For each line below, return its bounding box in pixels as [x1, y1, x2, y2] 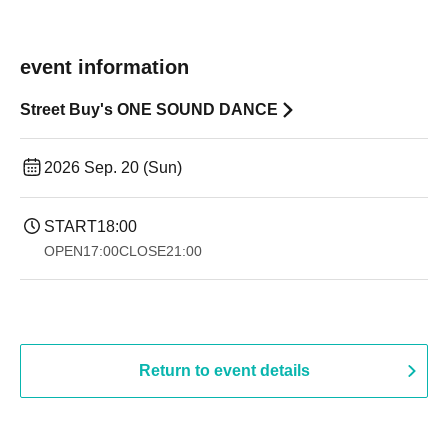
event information [20, 56, 189, 78]
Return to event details [138, 362, 310, 379]
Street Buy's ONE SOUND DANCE [20, 101, 278, 118]
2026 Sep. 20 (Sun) [44, 159, 182, 176]
